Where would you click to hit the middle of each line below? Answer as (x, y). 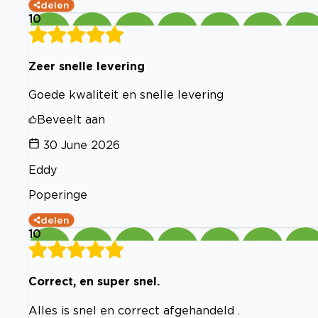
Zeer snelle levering (87, 66)
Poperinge (58, 195)
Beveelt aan (71, 120)
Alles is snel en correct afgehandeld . (134, 310)
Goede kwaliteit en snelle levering (126, 95)
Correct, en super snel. (94, 281)
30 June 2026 (82, 145)
